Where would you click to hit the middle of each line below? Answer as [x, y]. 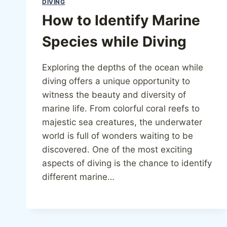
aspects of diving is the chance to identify [127, 163]
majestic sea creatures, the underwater [122, 122]
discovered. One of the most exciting [117, 150]
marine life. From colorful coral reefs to [121, 109]
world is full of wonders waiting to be [118, 136]
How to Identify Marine [121, 21]
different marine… [78, 177]
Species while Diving [114, 42]
